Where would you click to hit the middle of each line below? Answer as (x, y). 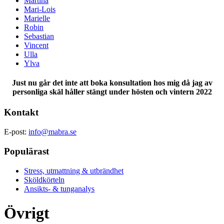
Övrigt (27, 213)
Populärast (26, 151)
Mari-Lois (40, 9)
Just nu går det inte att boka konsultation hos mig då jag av (112, 83)
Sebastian (39, 36)
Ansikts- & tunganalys (59, 188)
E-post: (16, 132)
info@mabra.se (52, 132)
